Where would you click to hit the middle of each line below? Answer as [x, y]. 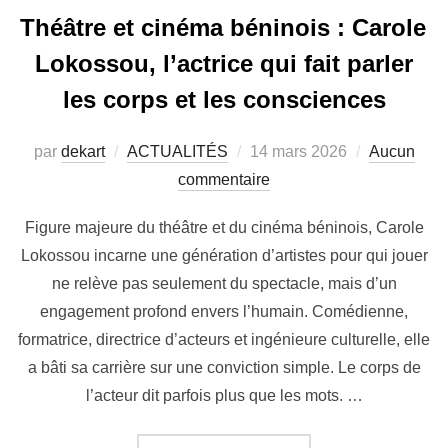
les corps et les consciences [224, 99]
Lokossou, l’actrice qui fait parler [224, 63]
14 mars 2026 [298, 151]
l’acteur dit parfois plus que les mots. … [224, 395]
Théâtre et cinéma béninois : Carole [223, 27]
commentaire [224, 179]
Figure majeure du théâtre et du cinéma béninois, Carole [224, 227]
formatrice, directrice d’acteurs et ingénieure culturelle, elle [224, 339]
